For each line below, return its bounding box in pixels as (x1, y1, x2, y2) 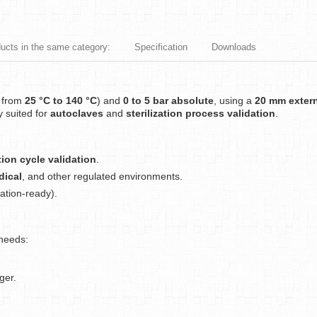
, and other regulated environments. (22, 171, 183, 182)
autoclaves (50, 108, 103, 119)
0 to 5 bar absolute (123, 95, 214, 106)
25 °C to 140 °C (25, 95, 97, 106)
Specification (134, 42, 188, 52)
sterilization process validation (126, 108, 275, 119)
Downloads (212, 42, 256, 52)
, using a (214, 95, 255, 106)
